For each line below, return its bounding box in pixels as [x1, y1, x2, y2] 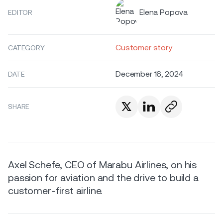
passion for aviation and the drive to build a [8, 171, 199, 184]
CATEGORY [8, 44, 45, 52]
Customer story [115, 43, 172, 52]
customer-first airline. [8, 184, 103, 197]
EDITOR [8, 8, 33, 16]
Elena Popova [139, 7, 188, 17]
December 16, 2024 [115, 69, 184, 79]
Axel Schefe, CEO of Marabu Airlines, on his [8, 158, 197, 171]
